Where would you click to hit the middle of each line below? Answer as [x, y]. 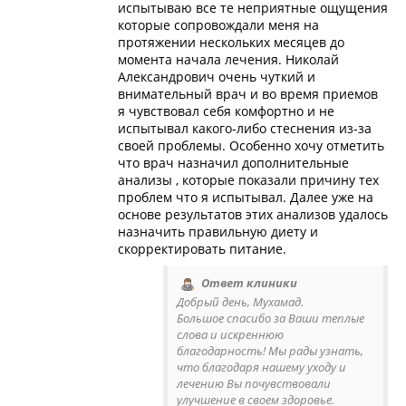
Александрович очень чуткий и [217, 77]
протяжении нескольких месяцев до [231, 43]
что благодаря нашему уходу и [261, 367]
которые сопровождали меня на [218, 25]
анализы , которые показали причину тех [248, 180]
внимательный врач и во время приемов [248, 94]
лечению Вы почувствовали [254, 383]
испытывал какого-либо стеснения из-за [245, 129]
